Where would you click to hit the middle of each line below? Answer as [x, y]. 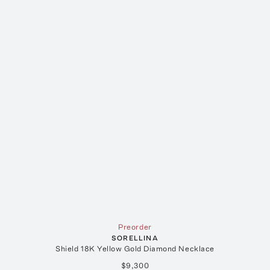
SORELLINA [135, 238]
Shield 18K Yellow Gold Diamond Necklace [135, 248]
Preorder [135, 227]
